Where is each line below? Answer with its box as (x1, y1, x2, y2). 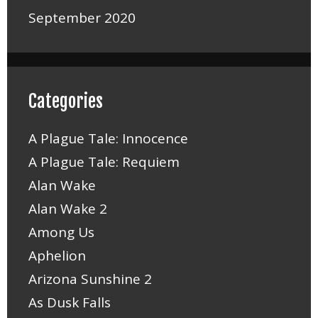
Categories (28, 89, 103, 112)
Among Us (28, 222, 94, 241)
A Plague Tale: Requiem (28, 152, 180, 171)
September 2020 (28, 8, 136, 27)
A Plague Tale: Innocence (28, 128, 188, 148)
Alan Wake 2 (28, 199, 107, 218)
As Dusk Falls (28, 292, 111, 312)
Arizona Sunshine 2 (28, 269, 152, 288)
